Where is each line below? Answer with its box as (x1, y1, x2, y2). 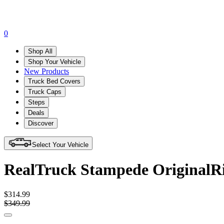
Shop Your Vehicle (28, 57, 81, 65)
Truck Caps (28, 87, 61, 95)
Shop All (28, 47, 52, 55)
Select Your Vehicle (32, 140, 88, 148)
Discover (28, 119, 53, 127)
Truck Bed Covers (28, 77, 80, 85)
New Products (24, 66, 69, 75)
